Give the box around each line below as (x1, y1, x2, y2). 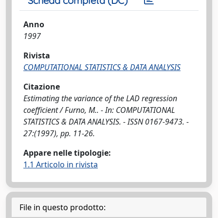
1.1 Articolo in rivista (23, 159, 98, 170)
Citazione (23, 81, 60, 92)
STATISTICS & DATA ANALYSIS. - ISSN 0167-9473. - (23, 116, 189, 127)
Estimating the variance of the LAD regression (23, 93, 177, 104)
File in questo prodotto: (19, 202, 106, 213)
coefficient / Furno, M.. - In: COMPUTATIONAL (23, 105, 175, 115)
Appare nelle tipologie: (23, 147, 111, 158)
